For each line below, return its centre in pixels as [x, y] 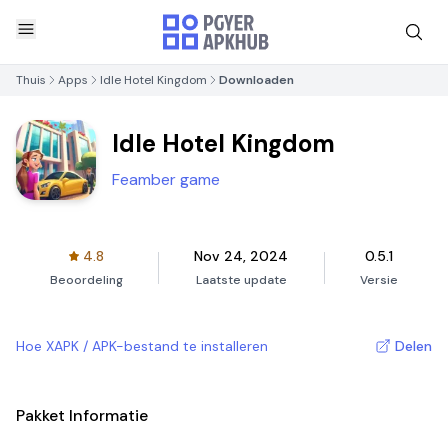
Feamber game [166, 179]
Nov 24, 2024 [241, 256]
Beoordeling [86, 280]
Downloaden [256, 80]
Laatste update [241, 280]
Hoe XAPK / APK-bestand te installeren [142, 346]
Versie [379, 280]
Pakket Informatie [82, 415]
